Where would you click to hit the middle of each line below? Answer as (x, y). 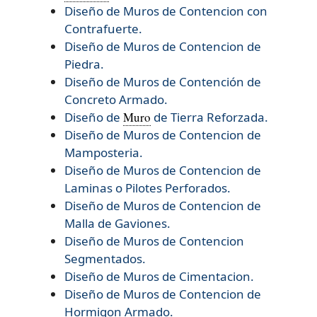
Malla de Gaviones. (119, 224)
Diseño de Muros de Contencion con (166, 11)
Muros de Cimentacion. (189, 277)
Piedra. (84, 64)
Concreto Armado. (117, 100)
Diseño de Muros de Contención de (163, 82)
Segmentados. (105, 259)
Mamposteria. (104, 153)
